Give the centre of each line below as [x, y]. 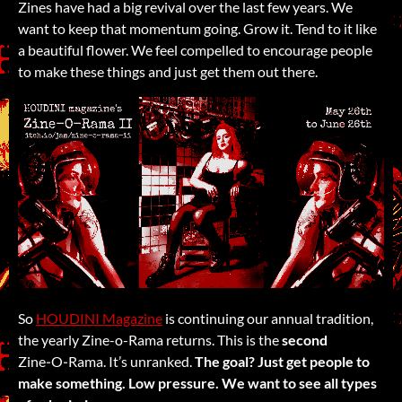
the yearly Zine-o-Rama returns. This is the [150, 339]
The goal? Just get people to [282, 361]
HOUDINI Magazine [99, 318]
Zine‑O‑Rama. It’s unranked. [106, 361]
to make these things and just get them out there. [168, 71]
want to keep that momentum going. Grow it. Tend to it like [197, 28]
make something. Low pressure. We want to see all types [197, 382]
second [305, 339]
